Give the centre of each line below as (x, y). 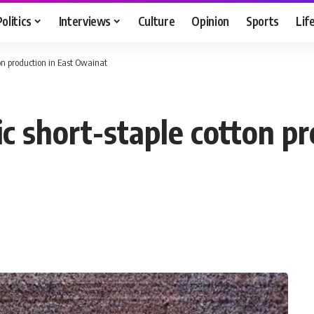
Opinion (211, 21)
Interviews (85, 21)
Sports (263, 21)
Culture (156, 21)
